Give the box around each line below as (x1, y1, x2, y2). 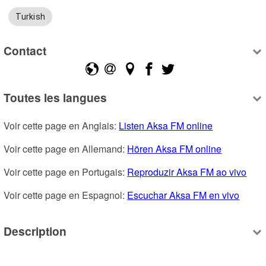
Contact (4, 42, 47, 59)
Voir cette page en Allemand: (4, 142, 128, 156)
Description (4, 222, 67, 239)
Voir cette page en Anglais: (4, 119, 119, 133)
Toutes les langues (4, 89, 107, 106)
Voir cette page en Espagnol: (4, 188, 128, 202)
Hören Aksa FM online (127, 142, 222, 156)
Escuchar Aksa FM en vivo (127, 188, 240, 202)
